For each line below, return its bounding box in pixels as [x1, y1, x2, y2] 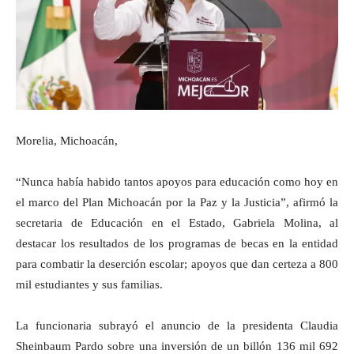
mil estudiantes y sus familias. [16, 277, 163, 291]
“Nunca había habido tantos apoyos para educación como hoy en [16, 175, 338, 188]
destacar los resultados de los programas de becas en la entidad [16, 236, 338, 250]
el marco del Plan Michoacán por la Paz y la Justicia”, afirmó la [16, 195, 338, 209]
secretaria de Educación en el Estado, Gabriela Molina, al [16, 216, 338, 229]
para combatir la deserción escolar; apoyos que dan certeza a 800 [16, 257, 338, 270]
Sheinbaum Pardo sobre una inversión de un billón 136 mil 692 [16, 339, 338, 352]
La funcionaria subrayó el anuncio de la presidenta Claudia [16, 318, 338, 332]
